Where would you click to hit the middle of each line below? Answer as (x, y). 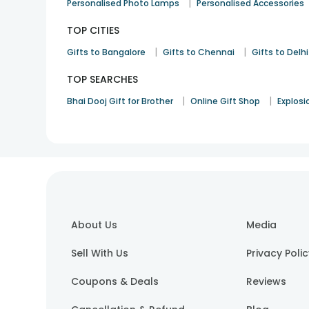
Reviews (267, 281)
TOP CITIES (93, 30)
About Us (94, 225)
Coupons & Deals (115, 281)
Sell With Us (100, 253)
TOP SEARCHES (103, 79)
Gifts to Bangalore (107, 52)
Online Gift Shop (226, 101)
